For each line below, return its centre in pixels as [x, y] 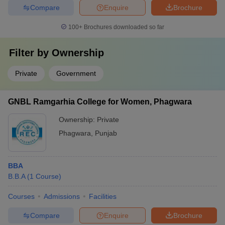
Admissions [62, 196]
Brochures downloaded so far [123, 27]
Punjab [106, 133]
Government [76, 73]
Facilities [103, 196]
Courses [21, 196]
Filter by [30, 53]
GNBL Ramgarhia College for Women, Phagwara [100, 102]
